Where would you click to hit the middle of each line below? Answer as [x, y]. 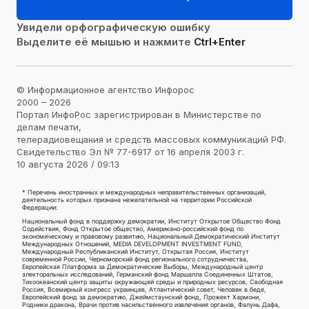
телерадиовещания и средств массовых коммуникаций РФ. [151, 139]
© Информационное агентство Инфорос [106, 89]
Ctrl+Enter [220, 42]
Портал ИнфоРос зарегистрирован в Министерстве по [139, 114]
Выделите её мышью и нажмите [105, 42]
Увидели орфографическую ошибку [113, 28]
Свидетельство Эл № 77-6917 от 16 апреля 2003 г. [130, 151]
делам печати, [49, 127]
